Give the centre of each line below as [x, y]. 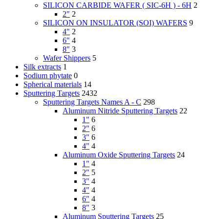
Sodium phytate [48, 76]
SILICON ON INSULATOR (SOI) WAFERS [115, 23]
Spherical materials [53, 85]
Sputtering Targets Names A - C [92, 102]
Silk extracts [42, 67]
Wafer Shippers [67, 58]
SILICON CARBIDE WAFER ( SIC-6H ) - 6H [117, 5]
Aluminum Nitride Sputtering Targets [120, 111]
